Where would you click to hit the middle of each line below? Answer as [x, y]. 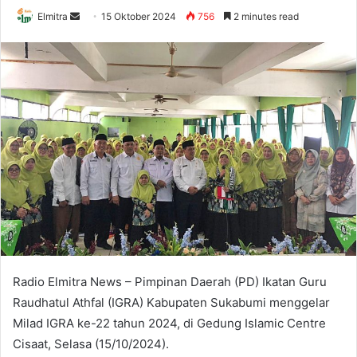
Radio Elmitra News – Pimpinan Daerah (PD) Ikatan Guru [170, 282]
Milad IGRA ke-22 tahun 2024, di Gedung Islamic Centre [169, 324]
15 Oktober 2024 [139, 16]
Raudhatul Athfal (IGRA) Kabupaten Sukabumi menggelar [171, 303]
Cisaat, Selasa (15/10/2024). [91, 344]
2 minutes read [265, 16]
